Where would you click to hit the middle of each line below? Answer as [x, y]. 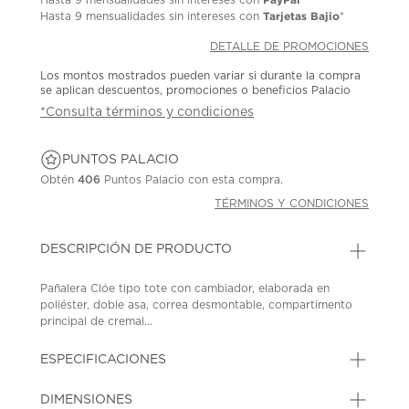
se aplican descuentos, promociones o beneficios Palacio [196, 90]
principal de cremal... [97, 321]
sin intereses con [215, 16]
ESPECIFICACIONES [104, 359]
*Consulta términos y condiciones [147, 112]
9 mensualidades [121, 16]
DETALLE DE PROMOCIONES [290, 46]
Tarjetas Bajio [302, 16]
